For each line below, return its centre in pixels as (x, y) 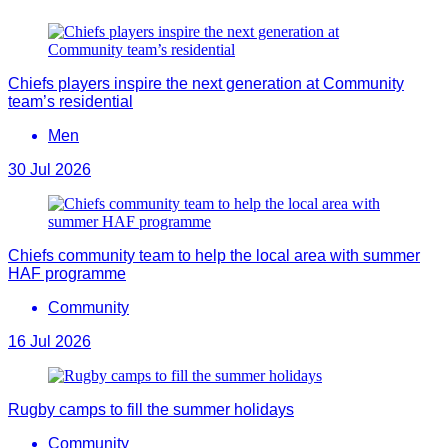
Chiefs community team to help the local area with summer (214, 255)
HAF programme (67, 273)
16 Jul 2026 (49, 341)
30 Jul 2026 (49, 169)
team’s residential (70, 101)
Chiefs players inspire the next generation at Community (206, 83)
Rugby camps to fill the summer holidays (151, 409)
